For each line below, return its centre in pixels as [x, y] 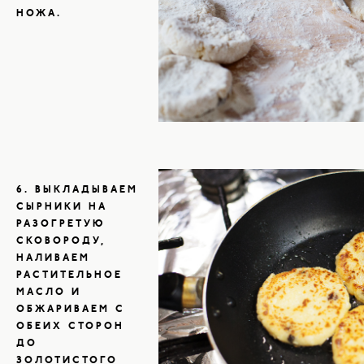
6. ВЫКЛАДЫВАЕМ [77, 191]
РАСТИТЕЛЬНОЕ [69, 276]
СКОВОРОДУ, [61, 242]
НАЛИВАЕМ [53, 259]
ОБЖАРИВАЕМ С [71, 310]
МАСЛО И [49, 293]
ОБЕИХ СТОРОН [70, 327]
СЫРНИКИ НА [61, 208]
